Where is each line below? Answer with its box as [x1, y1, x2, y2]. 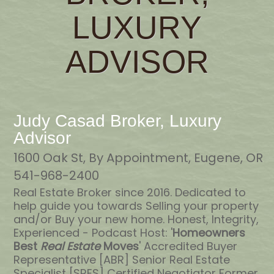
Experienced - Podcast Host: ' [13, 224, 172, 240]
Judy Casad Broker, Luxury [13, 111, 221, 130]
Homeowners [172, 224, 245, 240]
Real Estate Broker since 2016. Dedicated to [13, 184, 246, 200]
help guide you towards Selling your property [13, 198, 259, 213]
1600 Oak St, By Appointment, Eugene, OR [13, 149, 263, 166]
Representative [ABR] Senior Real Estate [13, 251, 230, 267]
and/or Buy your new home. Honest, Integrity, [13, 211, 259, 227]
